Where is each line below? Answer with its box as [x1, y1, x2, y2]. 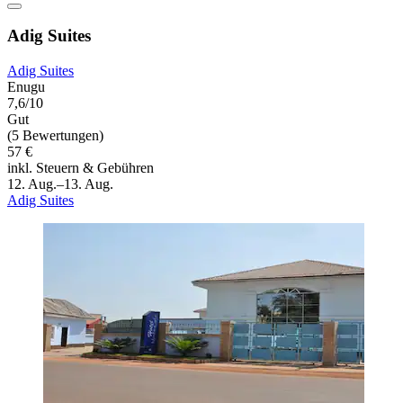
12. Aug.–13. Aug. [7, 175, 113, 192]
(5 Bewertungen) [7, 127, 103, 143]
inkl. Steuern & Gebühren [7, 159, 154, 175]
